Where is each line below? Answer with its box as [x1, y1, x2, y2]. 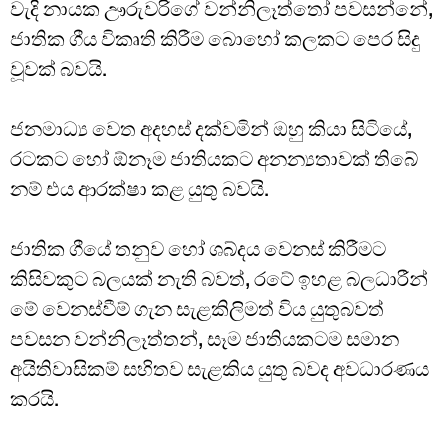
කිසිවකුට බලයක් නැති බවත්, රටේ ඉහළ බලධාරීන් [10, 267, 428, 292]
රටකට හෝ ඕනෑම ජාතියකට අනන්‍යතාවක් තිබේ [10, 147, 418, 172]
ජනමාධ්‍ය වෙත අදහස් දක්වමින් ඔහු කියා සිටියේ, [10, 117, 412, 142]
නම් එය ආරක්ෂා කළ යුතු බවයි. [10, 177, 269, 202]
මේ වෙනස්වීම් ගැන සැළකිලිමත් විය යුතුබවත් [10, 297, 384, 322]
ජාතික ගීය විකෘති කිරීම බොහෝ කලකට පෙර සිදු [10, 27, 420, 52]
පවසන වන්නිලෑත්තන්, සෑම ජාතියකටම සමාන [10, 327, 399, 352]
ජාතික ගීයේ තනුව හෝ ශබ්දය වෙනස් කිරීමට [10, 237, 386, 262]
